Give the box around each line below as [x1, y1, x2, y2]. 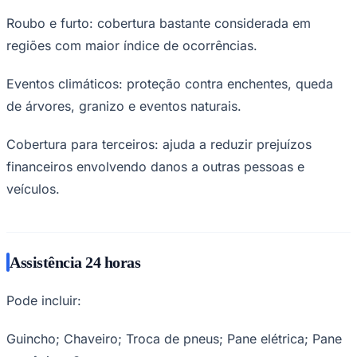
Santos [6, 246, 40, 260]
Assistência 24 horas [10, 253, 140, 271]
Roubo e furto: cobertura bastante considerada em [6, 14, 311, 31]
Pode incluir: [6, 292, 81, 308]
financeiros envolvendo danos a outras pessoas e [6, 158, 304, 175]
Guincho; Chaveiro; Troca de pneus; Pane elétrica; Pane [6, 330, 342, 347]
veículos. [6, 180, 60, 197]
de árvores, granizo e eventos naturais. [6, 97, 241, 114]
